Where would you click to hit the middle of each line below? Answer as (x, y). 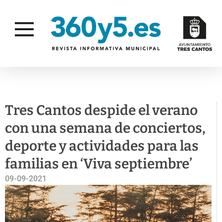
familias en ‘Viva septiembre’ (99, 164)
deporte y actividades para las (102, 146)
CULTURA (130, 86)
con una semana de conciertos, (105, 128)
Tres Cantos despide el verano (101, 110)
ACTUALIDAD (44, 86)
